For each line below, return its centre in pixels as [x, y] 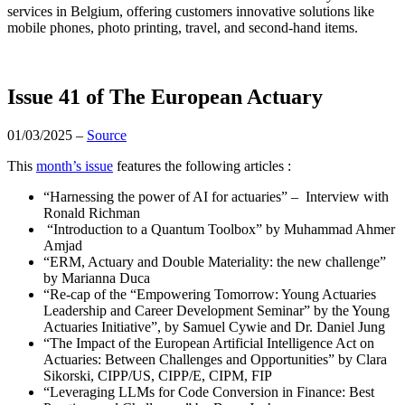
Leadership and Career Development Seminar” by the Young [217, 310]
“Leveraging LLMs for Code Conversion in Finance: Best [209, 391]
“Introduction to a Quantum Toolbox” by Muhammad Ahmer [219, 229]
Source [107, 135]
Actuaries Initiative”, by [111, 326]
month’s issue [75, 165]
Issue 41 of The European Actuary [165, 96]
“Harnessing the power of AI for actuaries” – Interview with [216, 196]
